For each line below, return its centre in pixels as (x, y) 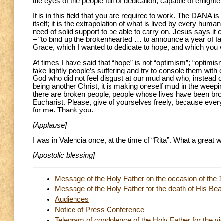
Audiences (72, 200)
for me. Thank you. (63, 110)
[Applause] (50, 125)
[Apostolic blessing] (64, 155)
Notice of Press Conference (99, 210)
